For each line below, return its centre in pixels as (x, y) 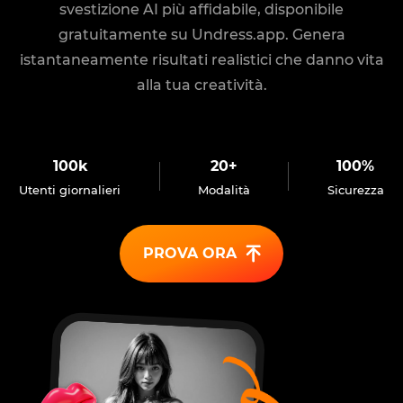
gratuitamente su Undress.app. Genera (201, 35)
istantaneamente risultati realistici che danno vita (201, 60)
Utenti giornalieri (70, 190)
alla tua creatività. (201, 85)
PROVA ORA (189, 253)
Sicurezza (355, 190)
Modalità (224, 190)
